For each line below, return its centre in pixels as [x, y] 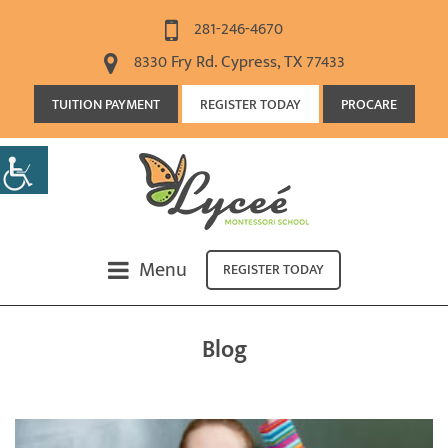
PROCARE [368, 105]
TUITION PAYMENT [105, 105]
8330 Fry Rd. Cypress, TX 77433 [237, 62]
